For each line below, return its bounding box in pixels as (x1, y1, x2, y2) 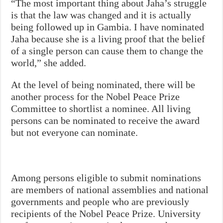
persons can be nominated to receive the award (11, 114, 200, 126)
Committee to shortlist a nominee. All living (11, 103, 191, 114)
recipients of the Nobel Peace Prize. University (11, 208, 201, 219)
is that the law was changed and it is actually (11, 9, 192, 20)
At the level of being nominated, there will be (11, 79, 196, 90)
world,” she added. (11, 57, 87, 68)
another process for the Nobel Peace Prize (11, 91, 180, 102)
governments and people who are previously (11, 196, 190, 207)
